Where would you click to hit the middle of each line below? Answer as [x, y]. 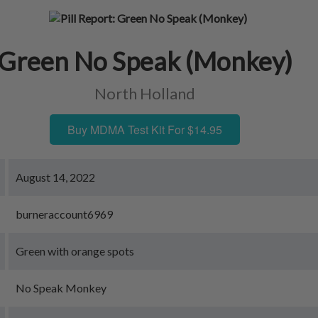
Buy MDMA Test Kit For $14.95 [144, 130]
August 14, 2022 [56, 177]
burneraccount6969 [65, 214]
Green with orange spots [75, 251]
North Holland [144, 93]
